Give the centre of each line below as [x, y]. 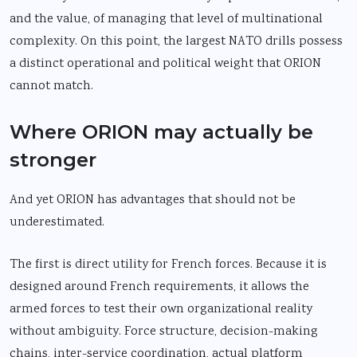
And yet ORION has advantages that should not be [153, 200]
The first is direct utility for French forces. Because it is [168, 265]
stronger [53, 159]
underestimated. [57, 222]
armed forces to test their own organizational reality [161, 309]
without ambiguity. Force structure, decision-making [164, 331]
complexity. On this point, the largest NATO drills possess [176, 41]
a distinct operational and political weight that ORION [165, 64]
